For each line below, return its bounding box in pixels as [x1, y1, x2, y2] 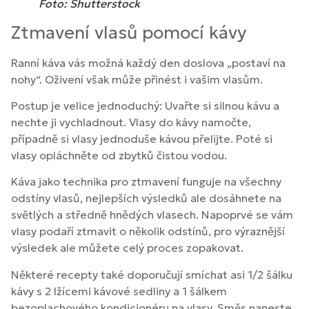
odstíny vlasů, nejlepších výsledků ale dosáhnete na [11, 191, 281, 206]
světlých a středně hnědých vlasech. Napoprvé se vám [11, 208, 293, 222]
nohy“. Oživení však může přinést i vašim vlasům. [11, 72, 263, 86]
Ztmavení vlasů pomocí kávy [11, 21, 246, 43]
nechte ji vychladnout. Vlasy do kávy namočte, [11, 114, 251, 129]
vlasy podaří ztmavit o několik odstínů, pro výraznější [11, 224, 285, 239]
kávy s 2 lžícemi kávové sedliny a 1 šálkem [11, 283, 227, 298]
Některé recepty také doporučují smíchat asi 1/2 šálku [11, 267, 292, 281]
